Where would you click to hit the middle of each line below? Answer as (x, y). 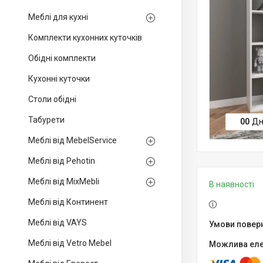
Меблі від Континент (68, 202)
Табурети (46, 120)
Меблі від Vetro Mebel (70, 243)
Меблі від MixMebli (64, 181)
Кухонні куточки (59, 79)
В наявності (232, 184)
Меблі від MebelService (73, 140)
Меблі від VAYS (58, 222)
